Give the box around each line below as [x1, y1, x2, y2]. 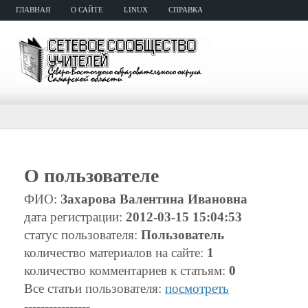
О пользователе [24, 165, 159, 186]
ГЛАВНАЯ [16, 5, 50, 14]
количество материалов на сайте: [24, 245, 207, 260]
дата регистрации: [24, 210, 126, 224]
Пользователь [141, 228, 224, 242]
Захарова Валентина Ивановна [60, 192, 247, 206]
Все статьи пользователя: [24, 281, 165, 296]
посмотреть [165, 281, 229, 296]
